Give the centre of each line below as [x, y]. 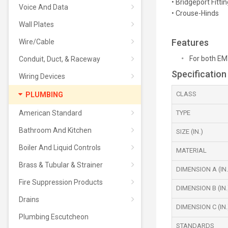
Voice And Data [43, 7]
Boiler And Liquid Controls [60, 148]
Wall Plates [36, 24]
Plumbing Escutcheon [53, 217]
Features [190, 42]
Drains [29, 199]
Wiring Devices [42, 76]
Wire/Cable [36, 42]
